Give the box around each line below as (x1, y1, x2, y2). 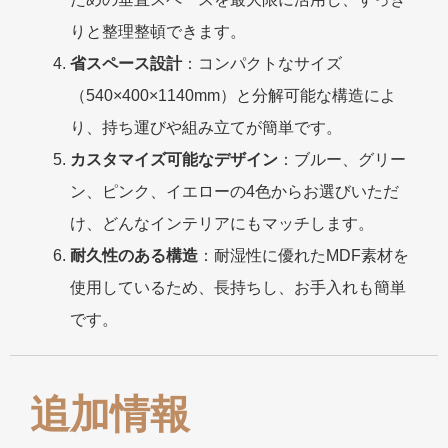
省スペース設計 (70, 54, 182, 72)
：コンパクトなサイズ (182, 54, 342, 72)
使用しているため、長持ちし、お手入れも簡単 (70, 278, 406, 296)
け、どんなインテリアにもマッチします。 (70, 214, 374, 232)
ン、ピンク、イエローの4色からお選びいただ (70, 182, 399, 200)
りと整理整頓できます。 (70, 22, 246, 40)
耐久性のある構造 (70, 246, 198, 264)
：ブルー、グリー (278, 150, 406, 168)
